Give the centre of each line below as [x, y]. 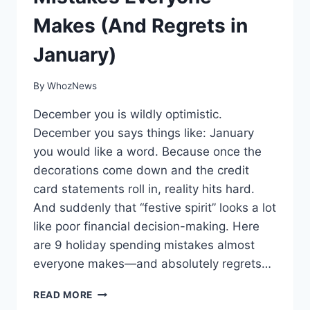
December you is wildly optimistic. [128, 114]
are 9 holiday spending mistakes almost [144, 245]
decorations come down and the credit [141, 170]
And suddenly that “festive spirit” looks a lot [155, 207]
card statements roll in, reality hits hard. [144, 189]
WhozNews [72, 85]
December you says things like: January [144, 133]
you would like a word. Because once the [147, 151]
